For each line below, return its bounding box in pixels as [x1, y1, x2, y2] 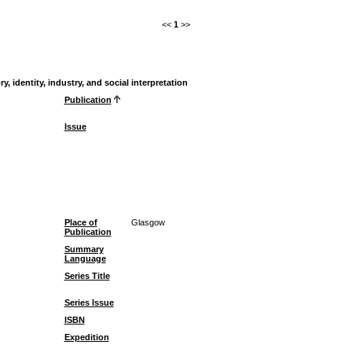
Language [64, 254, 106, 263]
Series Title [64, 271, 110, 280]
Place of [64, 218, 97, 227]
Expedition [64, 332, 109, 342]
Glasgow [130, 218, 165, 227]
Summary [64, 244, 104, 254]
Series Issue [64, 298, 114, 307]
